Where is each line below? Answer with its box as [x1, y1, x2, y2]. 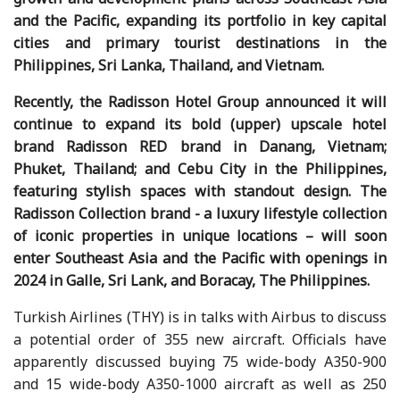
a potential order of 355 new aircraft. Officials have [13, 329, 387, 349]
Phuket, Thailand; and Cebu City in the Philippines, [13, 158, 387, 179]
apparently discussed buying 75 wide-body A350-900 [13, 351, 387, 371]
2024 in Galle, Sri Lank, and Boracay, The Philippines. [13, 270, 371, 290]
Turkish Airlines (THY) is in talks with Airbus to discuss [13, 306, 387, 327]
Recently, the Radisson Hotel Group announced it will [13, 91, 387, 112]
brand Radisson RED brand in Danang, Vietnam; [13, 136, 387, 156]
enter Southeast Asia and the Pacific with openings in [13, 247, 387, 268]
